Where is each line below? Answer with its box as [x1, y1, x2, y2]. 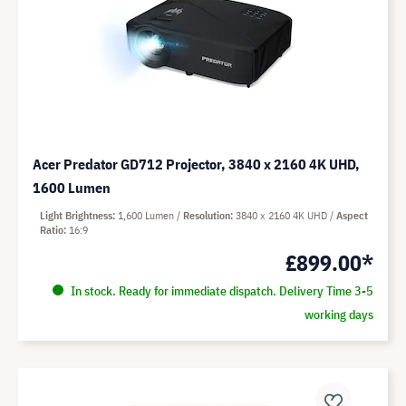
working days [304, 306, 373, 324]
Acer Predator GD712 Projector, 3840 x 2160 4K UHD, [33, 155, 360, 174]
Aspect [336, 208, 368, 223]
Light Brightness [40, 208, 112, 223]
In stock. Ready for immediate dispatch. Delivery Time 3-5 [67, 283, 373, 300]
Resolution [183, 208, 230, 223]
